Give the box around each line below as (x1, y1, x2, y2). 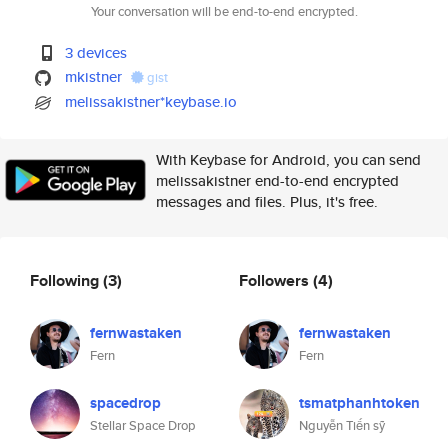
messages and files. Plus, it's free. (156, 191, 378, 212)
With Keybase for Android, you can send (156, 149, 421, 170)
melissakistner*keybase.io (65, 91, 238, 112)
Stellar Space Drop (90, 416, 196, 435)
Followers (239, 268, 313, 292)
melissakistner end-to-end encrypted (156, 170, 399, 191)
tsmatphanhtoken (299, 392, 420, 414)
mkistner (65, 66, 123, 87)
